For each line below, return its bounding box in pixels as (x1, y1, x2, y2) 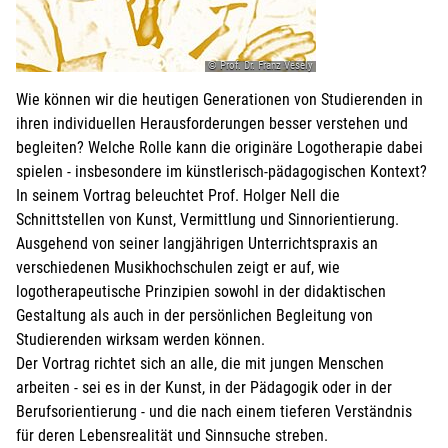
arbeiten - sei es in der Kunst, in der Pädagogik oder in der (16, 378, 392, 398)
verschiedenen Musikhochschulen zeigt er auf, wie (16, 258, 340, 278)
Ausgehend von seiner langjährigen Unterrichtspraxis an (16, 234, 378, 254)
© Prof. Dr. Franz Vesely (208, 59, 313, 73)
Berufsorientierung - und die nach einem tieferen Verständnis (16, 402, 412, 422)
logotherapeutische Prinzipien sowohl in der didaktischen (16, 282, 386, 302)
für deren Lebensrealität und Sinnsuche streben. (16, 426, 328, 446)
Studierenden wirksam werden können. (16, 330, 265, 350)
